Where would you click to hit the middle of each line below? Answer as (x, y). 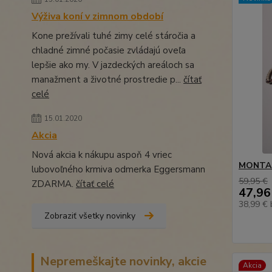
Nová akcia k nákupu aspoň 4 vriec (102, 155)
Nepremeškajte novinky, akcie (123, 261)
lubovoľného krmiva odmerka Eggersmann (118, 169)
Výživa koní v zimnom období (97, 16)
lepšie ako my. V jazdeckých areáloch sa (113, 65)
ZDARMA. (54, 184)
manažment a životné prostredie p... (107, 80)
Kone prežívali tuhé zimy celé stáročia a (114, 36)
